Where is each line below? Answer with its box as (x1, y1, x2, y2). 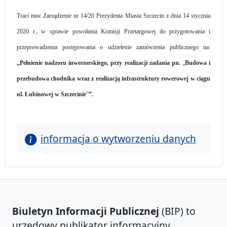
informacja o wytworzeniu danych (41, 132, 196, 146)
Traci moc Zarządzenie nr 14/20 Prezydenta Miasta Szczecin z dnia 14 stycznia (17, 12, 210, 20)
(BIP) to (159, 204, 196, 218)
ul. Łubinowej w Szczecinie (17, 91, 86, 98)
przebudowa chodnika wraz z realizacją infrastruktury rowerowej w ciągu (17, 75, 210, 83)
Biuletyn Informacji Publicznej (12, 204, 159, 218)
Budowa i (184, 59, 210, 67)
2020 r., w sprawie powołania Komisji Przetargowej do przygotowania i (17, 28, 210, 35)
